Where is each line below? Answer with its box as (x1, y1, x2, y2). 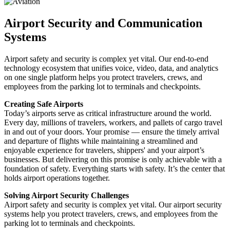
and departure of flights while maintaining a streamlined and (4, 136, 198, 145)
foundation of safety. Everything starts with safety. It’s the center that (4, 164, 225, 173)
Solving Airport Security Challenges (4, 190, 129, 200)
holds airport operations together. (4, 173, 110, 182)
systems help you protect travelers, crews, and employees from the (4, 209, 218, 218)
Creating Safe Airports (4, 99, 83, 108)
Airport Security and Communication (4, 16, 202, 30)
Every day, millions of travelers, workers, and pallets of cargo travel (4, 118, 222, 127)
